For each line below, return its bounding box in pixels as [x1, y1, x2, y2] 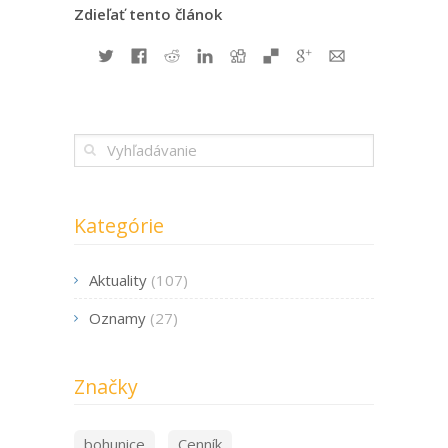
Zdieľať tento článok [74, 4, 222, 25]
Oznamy [89, 307, 146, 328]
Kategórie [74, 212, 164, 240]
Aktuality [89, 270, 147, 291]
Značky [74, 372, 138, 400]
